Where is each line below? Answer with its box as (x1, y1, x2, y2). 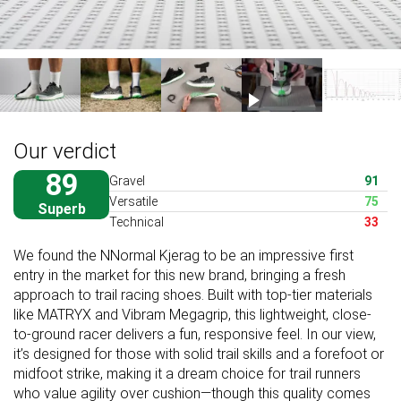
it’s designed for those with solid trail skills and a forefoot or (13, 345, 384, 363)
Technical (109, 214, 164, 229)
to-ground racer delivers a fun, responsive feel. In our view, (13, 325, 376, 343)
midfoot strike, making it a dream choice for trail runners (13, 364, 361, 382)
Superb (37, 200, 86, 218)
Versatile (109, 193, 158, 209)
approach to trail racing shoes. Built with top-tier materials (13, 286, 372, 303)
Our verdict (13, 138, 116, 164)
